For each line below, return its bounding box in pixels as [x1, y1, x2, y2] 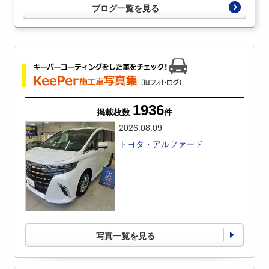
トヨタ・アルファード [119, 139, 204, 149]
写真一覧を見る [96, 231, 155, 241]
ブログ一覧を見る [92, 3, 159, 13]
